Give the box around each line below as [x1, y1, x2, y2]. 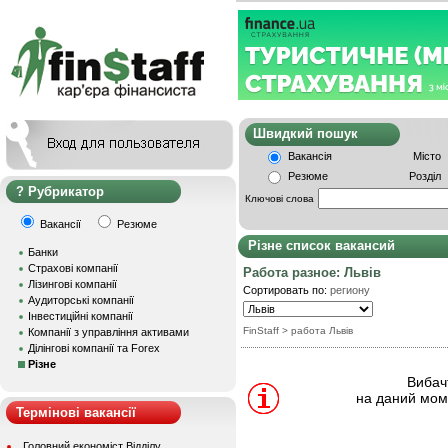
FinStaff [243, 325, 279, 336]
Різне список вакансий [248, 238, 395, 253]
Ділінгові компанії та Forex [28, 342, 160, 354]
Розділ [409, 170, 441, 182]
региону [330, 284, 370, 296]
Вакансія [288, 150, 332, 162]
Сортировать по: [243, 284, 330, 296]
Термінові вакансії [16, 405, 136, 420]
